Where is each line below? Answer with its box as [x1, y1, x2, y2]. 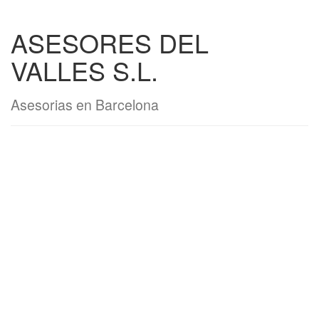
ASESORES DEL [11, 24, 209, 61]
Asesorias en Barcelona [11, 95, 159, 115]
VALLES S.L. [11, 52, 158, 88]
